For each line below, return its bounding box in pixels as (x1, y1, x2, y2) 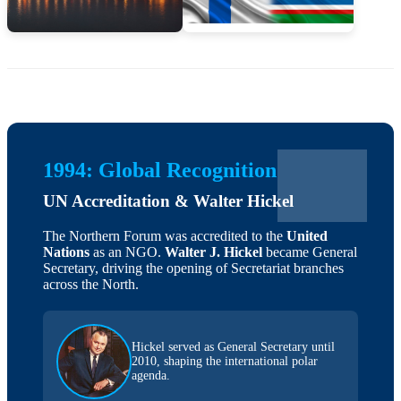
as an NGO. (90, 243, 165, 260)
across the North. (43, 276, 139, 292)
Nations (43, 243, 90, 260)
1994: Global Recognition (43, 158, 277, 183)
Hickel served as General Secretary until (132, 339, 335, 354)
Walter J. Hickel (165, 243, 262, 260)
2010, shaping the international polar (132, 354, 318, 368)
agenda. (132, 368, 170, 382)
